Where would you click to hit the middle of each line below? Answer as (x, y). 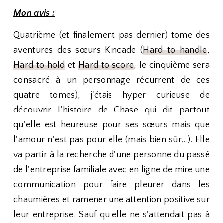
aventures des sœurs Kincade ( (78, 50)
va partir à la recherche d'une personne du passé (111, 155)
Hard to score (106, 65)
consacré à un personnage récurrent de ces (111, 80)
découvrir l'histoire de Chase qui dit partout (111, 110)
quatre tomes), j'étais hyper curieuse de (111, 95)
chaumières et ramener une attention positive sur (111, 200)
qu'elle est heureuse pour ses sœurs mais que (111, 125)
